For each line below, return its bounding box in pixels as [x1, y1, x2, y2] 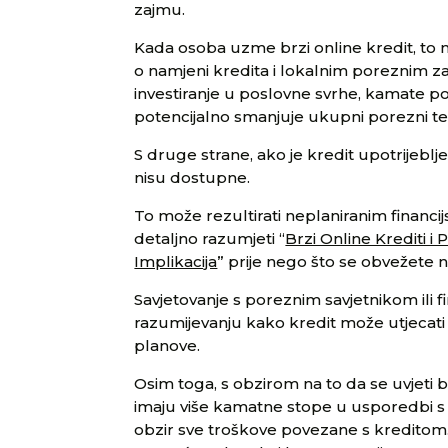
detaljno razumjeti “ [134, 229, 286, 248]
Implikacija [134, 252, 218, 271]
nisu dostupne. [134, 168, 251, 187]
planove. [134, 336, 201, 355]
